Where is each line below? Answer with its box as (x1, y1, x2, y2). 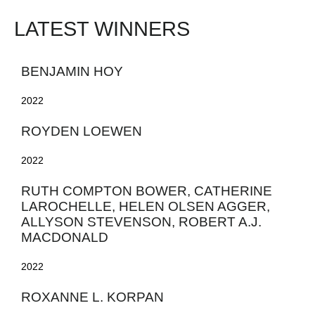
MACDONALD (21, 230, 108, 245)
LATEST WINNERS (14, 18, 190, 41)
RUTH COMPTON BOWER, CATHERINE (21, 184, 272, 199)
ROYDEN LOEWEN (21, 124, 142, 139)
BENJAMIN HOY (21, 64, 123, 79)
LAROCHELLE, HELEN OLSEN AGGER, (21, 199, 270, 214)
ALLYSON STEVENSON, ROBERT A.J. (21, 214, 262, 230)
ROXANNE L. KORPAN (21, 290, 164, 305)
